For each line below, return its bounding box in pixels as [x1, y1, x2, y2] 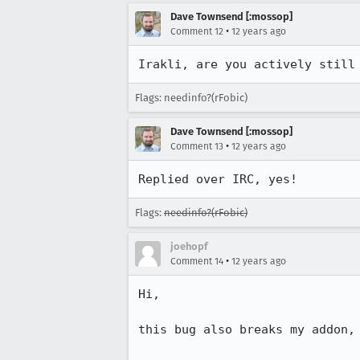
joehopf [170, 240, 208, 252]
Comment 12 [170, 26, 223, 37]
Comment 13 [170, 141, 223, 152]
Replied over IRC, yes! [138, 172, 297, 186]
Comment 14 [170, 256, 223, 267]
